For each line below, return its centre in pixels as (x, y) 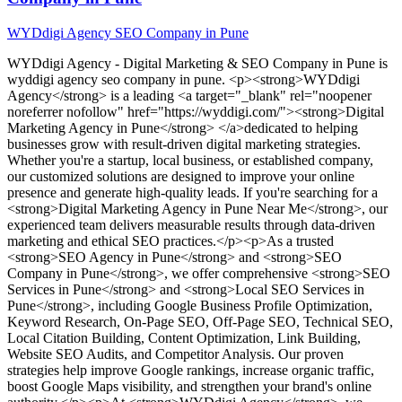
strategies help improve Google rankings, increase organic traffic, (191, 370)
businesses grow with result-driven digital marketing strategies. (184, 144)
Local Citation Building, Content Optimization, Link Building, (184, 337)
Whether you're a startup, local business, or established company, (190, 160)
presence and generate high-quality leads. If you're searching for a (192, 192)
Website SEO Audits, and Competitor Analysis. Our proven (175, 354)
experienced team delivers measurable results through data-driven (191, 224)
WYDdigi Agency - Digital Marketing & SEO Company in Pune (191, 63)
